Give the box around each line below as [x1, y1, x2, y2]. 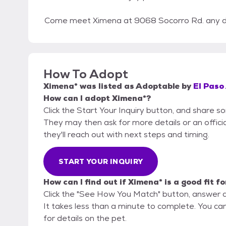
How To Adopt [43, 66, 128, 82]
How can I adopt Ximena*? [43, 93, 151, 104]
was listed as [78, 81, 136, 92]
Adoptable [136, 81, 180, 92]
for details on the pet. [43, 213, 127, 224]
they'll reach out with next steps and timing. [43, 129, 209, 140]
